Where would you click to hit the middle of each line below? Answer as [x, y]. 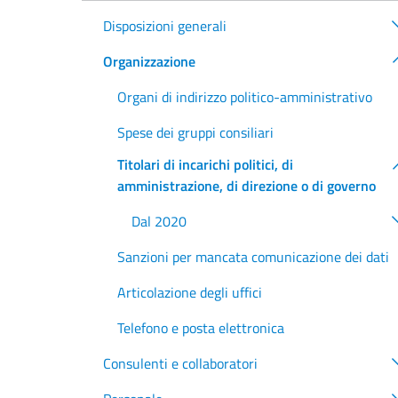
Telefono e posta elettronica [201, 328]
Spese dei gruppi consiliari [195, 133]
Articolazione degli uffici [190, 293]
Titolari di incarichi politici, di [205, 165]
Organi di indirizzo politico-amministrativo [245, 97]
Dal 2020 [159, 222]
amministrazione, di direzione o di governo [247, 186]
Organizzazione [149, 62]
